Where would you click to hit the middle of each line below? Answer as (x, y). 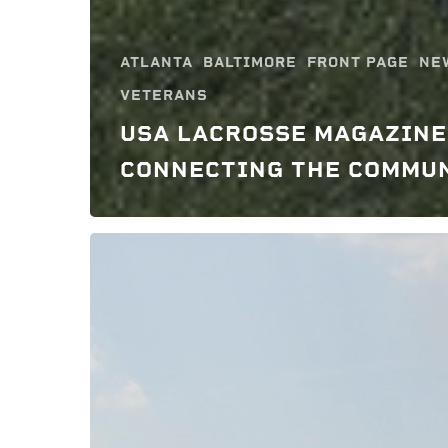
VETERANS (164, 95)
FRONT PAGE (358, 62)
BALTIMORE (250, 62)
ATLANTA (156, 62)
